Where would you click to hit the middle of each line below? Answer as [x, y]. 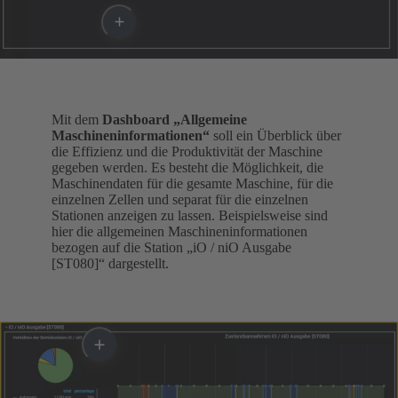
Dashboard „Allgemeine [175, 120]
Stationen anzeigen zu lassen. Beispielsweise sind [190, 216]
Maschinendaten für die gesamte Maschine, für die [192, 184]
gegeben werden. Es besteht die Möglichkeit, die [187, 168]
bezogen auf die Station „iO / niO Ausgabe [171, 248]
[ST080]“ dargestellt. [110, 264]
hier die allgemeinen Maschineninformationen [179, 232]
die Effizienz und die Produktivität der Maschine [187, 152]
